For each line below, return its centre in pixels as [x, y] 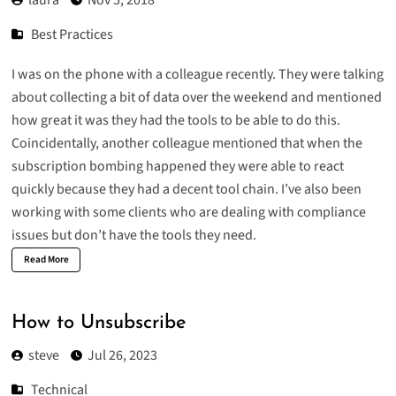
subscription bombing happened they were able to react [177, 166]
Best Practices [72, 34]
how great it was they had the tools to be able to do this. [175, 120]
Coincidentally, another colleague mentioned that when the [187, 143]
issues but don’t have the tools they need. [133, 235]
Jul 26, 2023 [122, 356]
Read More [46, 259]
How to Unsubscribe [99, 324]
